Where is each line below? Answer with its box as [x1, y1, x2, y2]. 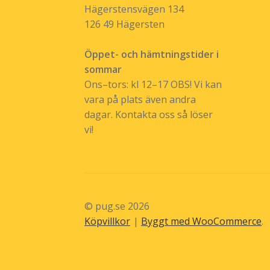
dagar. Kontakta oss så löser [84, 107, 213, 121]
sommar [84, 62, 122, 76]
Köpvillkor [84, 214, 131, 228]
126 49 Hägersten [84, 17, 165, 31]
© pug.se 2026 [84, 199, 150, 213]
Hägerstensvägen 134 [84, 2, 184, 16]
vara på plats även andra [84, 92, 196, 106]
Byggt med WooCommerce [141, 214, 262, 228]
